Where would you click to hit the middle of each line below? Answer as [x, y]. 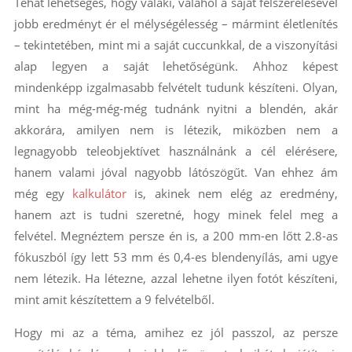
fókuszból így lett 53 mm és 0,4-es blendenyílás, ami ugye [176, 257]
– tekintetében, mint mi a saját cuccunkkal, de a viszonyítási [176, 45]
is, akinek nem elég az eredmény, [236, 194]
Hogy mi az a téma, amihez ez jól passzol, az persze [176, 333]
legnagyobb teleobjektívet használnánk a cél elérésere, [176, 151]
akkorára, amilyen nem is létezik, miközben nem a [176, 130]
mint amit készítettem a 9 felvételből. [114, 300]
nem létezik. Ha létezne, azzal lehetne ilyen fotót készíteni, [176, 279]
